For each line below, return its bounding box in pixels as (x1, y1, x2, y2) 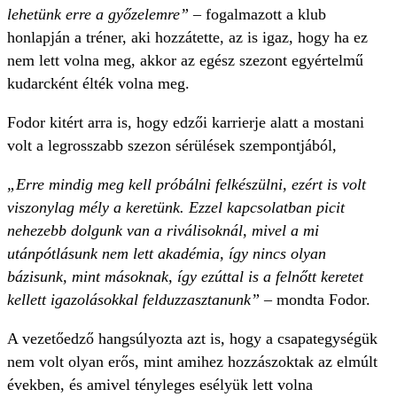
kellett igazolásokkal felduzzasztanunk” (7, 291, 260, 309)
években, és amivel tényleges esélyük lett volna (7, 376, 313, 394)
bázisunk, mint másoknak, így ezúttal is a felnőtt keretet (7, 268, 363, 286)
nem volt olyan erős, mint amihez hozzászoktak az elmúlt (7, 353, 378, 371)
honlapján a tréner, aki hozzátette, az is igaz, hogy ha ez (7, 28, 368, 47)
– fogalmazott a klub (189, 5, 326, 24)
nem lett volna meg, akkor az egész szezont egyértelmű (7, 51, 363, 70)
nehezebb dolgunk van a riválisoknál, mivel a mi (7, 222, 319, 240)
